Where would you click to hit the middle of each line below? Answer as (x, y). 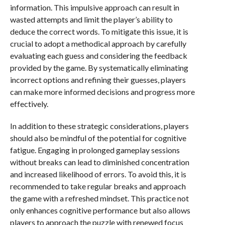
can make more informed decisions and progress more (102, 92)
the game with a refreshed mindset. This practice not (99, 198)
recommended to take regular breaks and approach (98, 186)
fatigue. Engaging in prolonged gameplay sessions (95, 150)
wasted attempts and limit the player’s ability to (91, 19)
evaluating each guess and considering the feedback (98, 55)
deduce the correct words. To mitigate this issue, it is (99, 31)
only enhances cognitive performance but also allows (100, 210)
